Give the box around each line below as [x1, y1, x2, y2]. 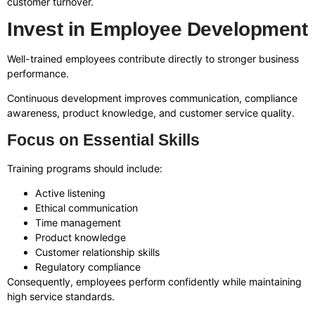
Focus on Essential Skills [7, 130, 200, 149]
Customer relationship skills [35, 246, 160, 259]
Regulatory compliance [35, 261, 141, 274]
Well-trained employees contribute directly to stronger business [7, 52, 299, 65]
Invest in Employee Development [7, 18, 307, 40]
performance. [7, 67, 69, 79]
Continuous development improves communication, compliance [7, 92, 297, 105]
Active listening [35, 187, 105, 200]
